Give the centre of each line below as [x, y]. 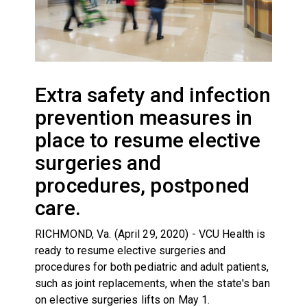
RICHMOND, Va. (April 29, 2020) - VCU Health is [150, 234]
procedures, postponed [142, 185]
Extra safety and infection [153, 95]
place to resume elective [147, 140]
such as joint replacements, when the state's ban [152, 283]
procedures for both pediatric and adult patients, [151, 267]
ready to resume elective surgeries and [130, 250]
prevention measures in [144, 117]
